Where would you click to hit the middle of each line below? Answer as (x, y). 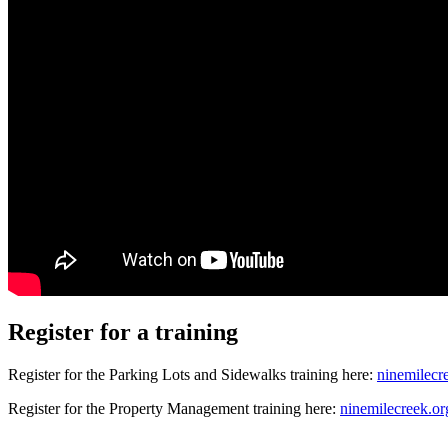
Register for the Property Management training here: (174, 409)
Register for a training (123, 332)
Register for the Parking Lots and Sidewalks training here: (192, 375)
